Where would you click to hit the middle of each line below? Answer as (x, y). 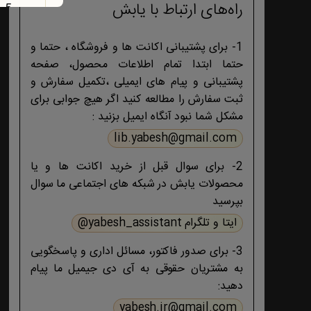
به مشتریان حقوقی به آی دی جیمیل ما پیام (136, 269)
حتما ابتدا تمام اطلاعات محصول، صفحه (136, 65)
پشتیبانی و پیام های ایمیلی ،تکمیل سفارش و (136, 82)
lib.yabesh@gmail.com (175, 138)
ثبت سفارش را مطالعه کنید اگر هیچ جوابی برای (136, 99)
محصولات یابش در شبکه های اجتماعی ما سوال (136, 184)
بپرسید (228, 201)
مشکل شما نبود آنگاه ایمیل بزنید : (168, 117)
